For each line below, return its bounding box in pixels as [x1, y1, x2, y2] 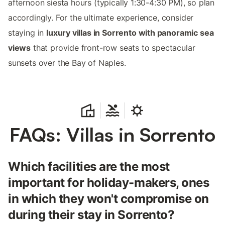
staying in [8, 27, 47, 38]
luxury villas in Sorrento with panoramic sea [46, 27, 214, 38]
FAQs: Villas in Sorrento [10, 122, 215, 146]
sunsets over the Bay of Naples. [8, 57, 126, 68]
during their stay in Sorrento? [8, 207, 175, 222]
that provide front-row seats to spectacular [31, 42, 195, 53]
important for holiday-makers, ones [8, 175, 209, 190]
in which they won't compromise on [8, 191, 209, 206]
